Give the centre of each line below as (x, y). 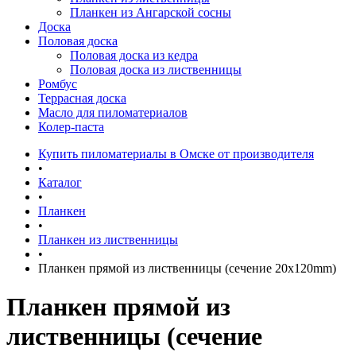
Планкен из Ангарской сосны (151, 12)
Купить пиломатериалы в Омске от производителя (176, 154)
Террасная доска (82, 98)
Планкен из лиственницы (108, 240)
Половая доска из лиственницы (156, 70)
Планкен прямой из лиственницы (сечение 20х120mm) (187, 268)
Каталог (60, 182)
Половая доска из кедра (134, 55)
